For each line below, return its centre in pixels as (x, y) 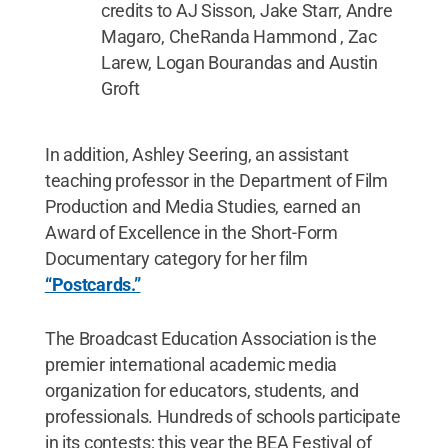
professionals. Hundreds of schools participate (222, 416)
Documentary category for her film (176, 258)
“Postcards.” (92, 284)
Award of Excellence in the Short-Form (191, 232)
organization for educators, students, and (201, 390)
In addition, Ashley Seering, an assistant (196, 154)
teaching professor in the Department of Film (216, 180)
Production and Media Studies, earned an (202, 206)
